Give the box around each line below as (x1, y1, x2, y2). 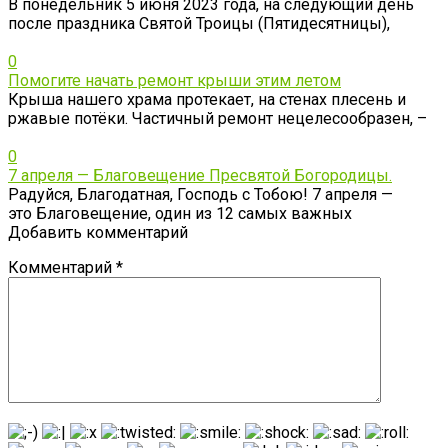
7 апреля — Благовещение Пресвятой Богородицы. (8, 165, 392, 185)
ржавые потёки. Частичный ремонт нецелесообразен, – (8, 108, 427, 128)
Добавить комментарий (8, 222, 188, 242)
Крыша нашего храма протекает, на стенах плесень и (8, 89, 406, 109)
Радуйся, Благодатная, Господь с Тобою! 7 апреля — (8, 184, 393, 204)
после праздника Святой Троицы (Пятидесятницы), (8, 13, 390, 33)
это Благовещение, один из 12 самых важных (8, 203, 352, 223)
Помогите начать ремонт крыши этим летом (8, 70, 341, 90)
